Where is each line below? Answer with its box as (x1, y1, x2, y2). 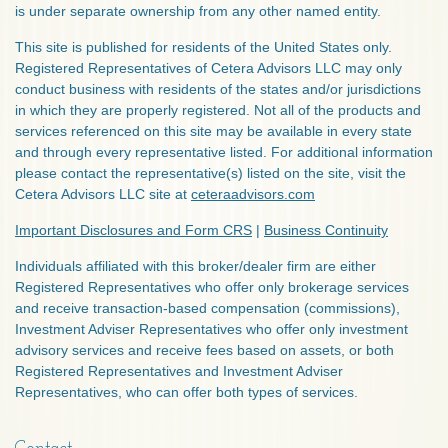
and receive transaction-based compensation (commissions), (15, 300, 400, 316)
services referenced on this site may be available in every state (15, 123, 412, 139)
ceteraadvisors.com (191, 186, 315, 202)
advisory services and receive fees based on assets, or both (15, 342, 394, 358)
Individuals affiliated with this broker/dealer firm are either (15, 258, 376, 274)
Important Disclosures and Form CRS (15, 222, 252, 238)
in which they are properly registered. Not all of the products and (15, 102, 421, 118)
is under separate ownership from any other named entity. (15, 3, 381, 19)
